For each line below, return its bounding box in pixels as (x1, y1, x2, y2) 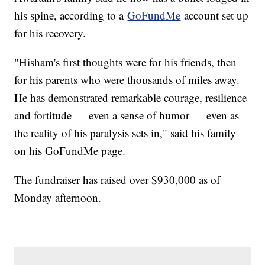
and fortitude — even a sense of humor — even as (14, 107, 240, 122)
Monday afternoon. (14, 189, 102, 205)
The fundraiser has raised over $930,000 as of (14, 172, 221, 187)
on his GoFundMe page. (14, 143, 126, 158)
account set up (180, 7, 249, 22)
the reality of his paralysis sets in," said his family (14, 125, 237, 140)
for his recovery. (14, 25, 86, 40)
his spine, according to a (14, 7, 128, 22)
